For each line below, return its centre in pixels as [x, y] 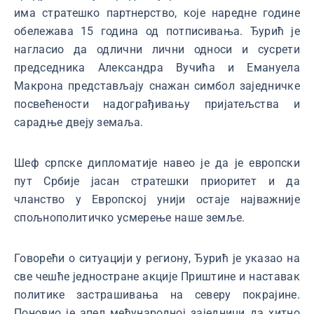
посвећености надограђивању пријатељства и [157, 104]
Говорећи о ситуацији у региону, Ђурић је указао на [157, 258]
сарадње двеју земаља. [79, 122]
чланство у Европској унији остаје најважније [157, 199]
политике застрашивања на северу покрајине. [157, 295]
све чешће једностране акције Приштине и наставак [157, 277]
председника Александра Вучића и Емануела [157, 68]
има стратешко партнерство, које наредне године [157, 13]
